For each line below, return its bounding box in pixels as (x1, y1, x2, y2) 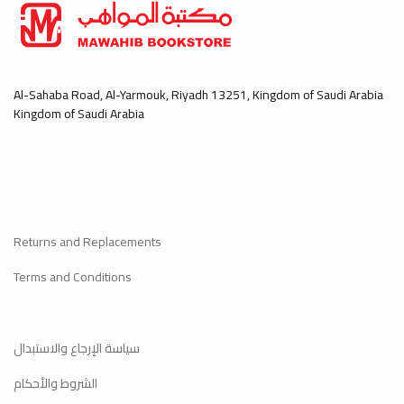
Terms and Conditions (14, 265, 132, 289)
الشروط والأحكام (14, 372, 97, 395)
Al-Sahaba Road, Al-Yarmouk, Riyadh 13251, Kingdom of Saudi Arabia (14, 83, 383, 106)
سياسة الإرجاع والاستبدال (14, 336, 140, 360)
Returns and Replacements (14, 230, 161, 253)
